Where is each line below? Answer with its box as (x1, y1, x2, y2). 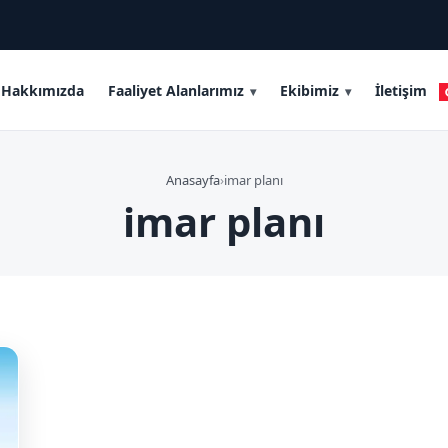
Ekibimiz (280, 80, 339, 100)
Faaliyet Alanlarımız (108, 80, 244, 100)
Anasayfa (165, 171, 220, 189)
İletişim (375, 80, 427, 100)
